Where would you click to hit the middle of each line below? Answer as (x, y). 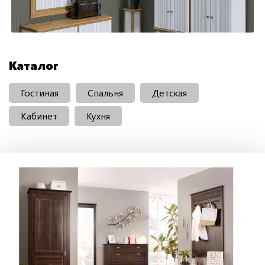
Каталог (34, 64)
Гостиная (40, 92)
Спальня (105, 92)
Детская (169, 92)
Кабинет (39, 115)
